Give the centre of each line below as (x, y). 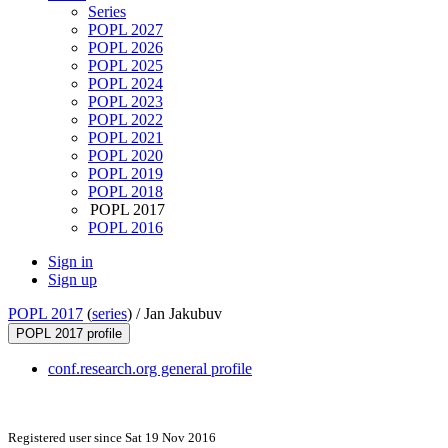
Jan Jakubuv (183, 314)
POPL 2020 (125, 156)
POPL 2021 (125, 138)
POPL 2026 (125, 48)
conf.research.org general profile (150, 369)
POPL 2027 (125, 30)
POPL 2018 (125, 192)
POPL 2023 (125, 102)
